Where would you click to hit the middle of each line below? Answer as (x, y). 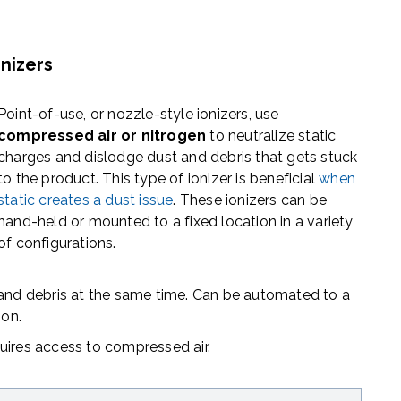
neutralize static (282, 136)
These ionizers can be (253, 200)
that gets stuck (307, 158)
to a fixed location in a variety (254, 222)
